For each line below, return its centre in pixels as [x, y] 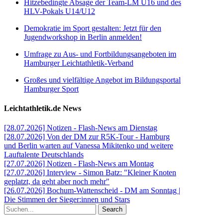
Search [112, 210]
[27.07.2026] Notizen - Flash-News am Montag [79, 164]
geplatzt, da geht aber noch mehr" [57, 182]
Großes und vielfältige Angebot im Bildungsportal [102, 80]
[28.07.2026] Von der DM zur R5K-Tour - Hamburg [87, 137]
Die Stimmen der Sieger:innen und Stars [67, 200]
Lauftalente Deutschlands [44, 155]
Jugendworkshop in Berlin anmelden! [83, 37]
